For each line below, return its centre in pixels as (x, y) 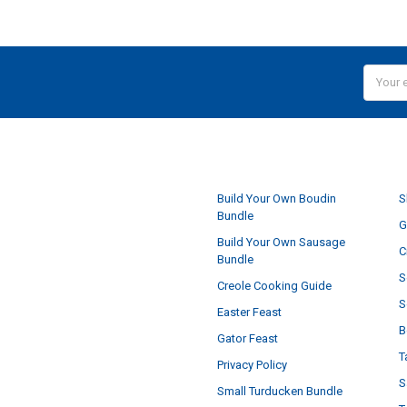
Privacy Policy (252, 364)
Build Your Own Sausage (281, 242)
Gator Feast (247, 338)
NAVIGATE (251, 163)
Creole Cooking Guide (274, 285)
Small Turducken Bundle (279, 391)
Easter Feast (249, 312)
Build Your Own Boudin (276, 198)
